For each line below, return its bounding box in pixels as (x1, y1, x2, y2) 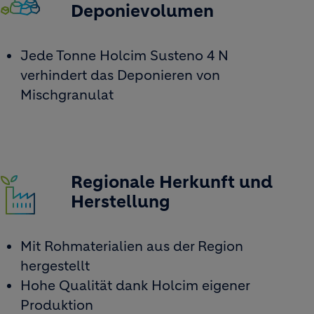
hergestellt (20, 258, 90, 274)
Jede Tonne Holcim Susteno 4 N (20, 48, 229, 64)
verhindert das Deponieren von (20, 67, 221, 83)
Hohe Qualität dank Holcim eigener (20, 278, 250, 294)
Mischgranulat (20, 87, 114, 103)
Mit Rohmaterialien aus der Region (20, 238, 244, 254)
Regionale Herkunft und (71, 172, 273, 193)
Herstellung (71, 191, 171, 212)
